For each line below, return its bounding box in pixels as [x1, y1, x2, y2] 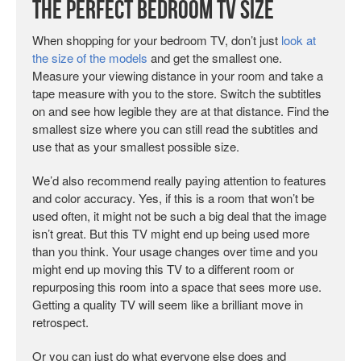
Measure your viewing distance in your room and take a [32, 67, 323, 84]
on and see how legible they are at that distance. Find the [32, 102, 329, 119]
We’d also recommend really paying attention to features [32, 172, 326, 189]
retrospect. [32, 313, 89, 330]
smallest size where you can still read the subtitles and [32, 120, 317, 137]
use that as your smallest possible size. [32, 138, 239, 155]
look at [281, 31, 316, 48]
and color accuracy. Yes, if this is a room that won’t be [32, 189, 314, 206]
